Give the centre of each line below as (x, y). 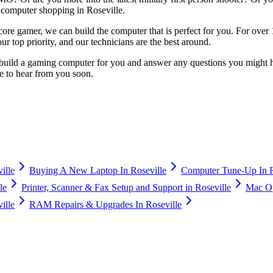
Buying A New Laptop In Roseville (98, 170)
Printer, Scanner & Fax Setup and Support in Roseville (126, 187)
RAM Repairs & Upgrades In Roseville (105, 204)
